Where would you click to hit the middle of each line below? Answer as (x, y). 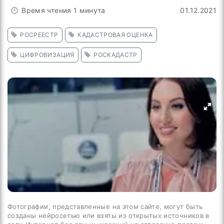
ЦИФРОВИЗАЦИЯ (47, 55)
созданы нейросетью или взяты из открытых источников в (108, 215)
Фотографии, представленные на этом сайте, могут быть (105, 206)
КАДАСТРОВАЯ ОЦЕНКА (115, 35)
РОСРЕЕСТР (39, 35)
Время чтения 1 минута (63, 10)
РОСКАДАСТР (115, 55)
